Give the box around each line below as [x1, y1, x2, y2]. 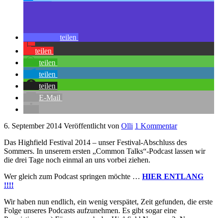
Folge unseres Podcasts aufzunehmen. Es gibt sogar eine [4, 206, 177, 215]
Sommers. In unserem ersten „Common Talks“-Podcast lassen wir [4, 147, 205, 156]
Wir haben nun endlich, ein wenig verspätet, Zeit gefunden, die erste [4, 198, 213, 206]
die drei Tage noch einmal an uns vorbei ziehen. [4, 156, 150, 164]
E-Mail [39, 93, 60, 102]
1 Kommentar [135, 122, 177, 130]
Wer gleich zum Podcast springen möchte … [4, 172, 142, 181]
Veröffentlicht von [64, 122, 121, 130]
